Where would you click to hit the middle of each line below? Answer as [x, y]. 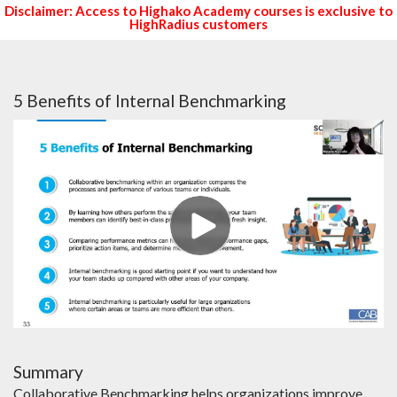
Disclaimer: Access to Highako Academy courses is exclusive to [198, 11]
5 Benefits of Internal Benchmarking [150, 101]
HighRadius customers [198, 24]
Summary [48, 371]
